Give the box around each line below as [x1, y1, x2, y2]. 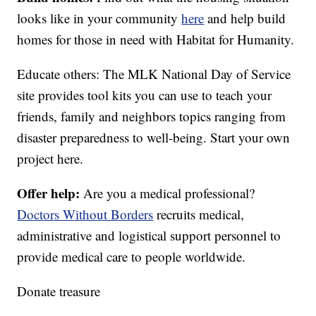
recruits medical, [153, 205, 245, 224]
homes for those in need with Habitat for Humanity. [17, 30, 295, 49]
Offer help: [17, 183, 84, 203]
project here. [17, 150, 84, 168]
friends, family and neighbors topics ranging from [17, 107, 286, 126]
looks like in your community [17, 9, 182, 28]
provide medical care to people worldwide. [17, 248, 246, 266]
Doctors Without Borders [17, 205, 154, 224]
